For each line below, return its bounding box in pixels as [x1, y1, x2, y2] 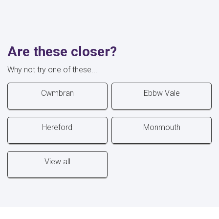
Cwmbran [41, 88, 74, 98]
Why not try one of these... [7, 65, 97, 74]
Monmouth [143, 122, 180, 132]
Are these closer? [7, 43, 117, 60]
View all [44, 156, 70, 166]
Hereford [42, 122, 73, 132]
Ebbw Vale [143, 88, 180, 98]
